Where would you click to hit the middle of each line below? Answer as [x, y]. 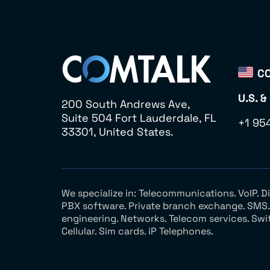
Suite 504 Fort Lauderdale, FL [139, 118]
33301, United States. [118, 132]
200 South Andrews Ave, [126, 104]
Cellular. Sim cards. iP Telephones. [137, 231]
